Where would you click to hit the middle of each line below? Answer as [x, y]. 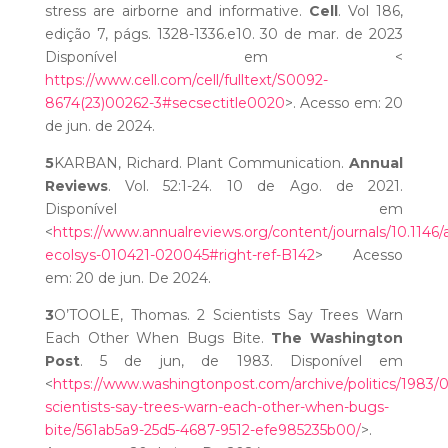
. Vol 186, [371, 11]
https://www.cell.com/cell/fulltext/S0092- [186, 80]
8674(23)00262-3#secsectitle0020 [164, 103]
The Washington [337, 338]
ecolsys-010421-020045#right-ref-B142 [179, 255]
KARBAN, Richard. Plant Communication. [201, 163]
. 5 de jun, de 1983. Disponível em [241, 361]
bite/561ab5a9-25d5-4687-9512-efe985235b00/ [202, 430]
